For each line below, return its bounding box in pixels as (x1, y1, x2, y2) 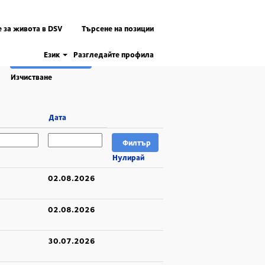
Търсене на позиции (82, 22, 154, 34)
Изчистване (10, 71, 52, 83)
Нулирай (112, 151, 144, 163)
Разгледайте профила (73, 48, 154, 60)
